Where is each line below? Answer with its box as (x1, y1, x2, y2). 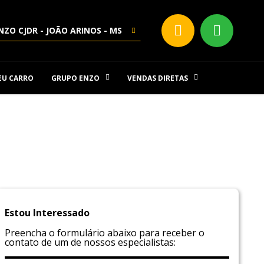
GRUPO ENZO (51, 73, 100, 83)
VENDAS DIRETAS (127, 73, 188, 83)
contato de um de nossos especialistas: (4, 236, 176, 249)
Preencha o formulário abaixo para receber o (4, 226, 204, 239)
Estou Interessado (4, 206, 90, 219)
